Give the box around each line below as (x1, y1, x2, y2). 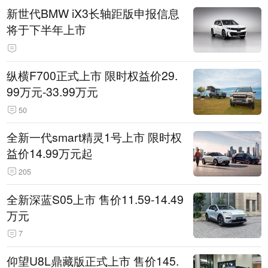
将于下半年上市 (7, 21, 87, 38)
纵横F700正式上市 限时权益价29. (7, 66, 178, 84)
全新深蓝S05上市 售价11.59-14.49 (7, 190, 184, 208)
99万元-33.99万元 (7, 83, 99, 100)
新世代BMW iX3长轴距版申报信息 (7, 5, 180, 22)
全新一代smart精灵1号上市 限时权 (7, 129, 182, 146)
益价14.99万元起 (7, 145, 93, 162)
